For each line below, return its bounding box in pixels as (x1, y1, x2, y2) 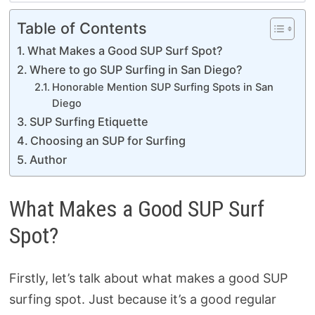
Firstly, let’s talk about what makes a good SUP (8, 270, 288, 285)
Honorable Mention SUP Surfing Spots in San (52, 81, 274, 94)
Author (30, 153, 67, 167)
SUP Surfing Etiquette (30, 115, 149, 129)
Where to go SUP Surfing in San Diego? (30, 63, 243, 77)
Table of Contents (16, 19, 147, 38)
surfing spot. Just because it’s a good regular (8, 291, 276, 307)
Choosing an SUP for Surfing (30, 134, 186, 148)
